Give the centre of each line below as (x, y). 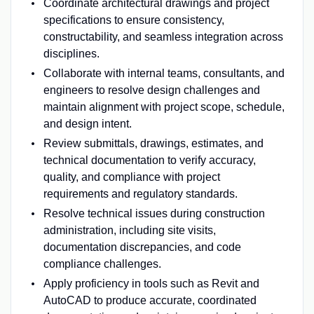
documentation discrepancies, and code (142, 247)
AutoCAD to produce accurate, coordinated (150, 300)
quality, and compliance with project (131, 177)
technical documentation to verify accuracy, (149, 160)
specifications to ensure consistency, (134, 20)
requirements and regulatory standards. (140, 193)
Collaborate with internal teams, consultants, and (164, 73)
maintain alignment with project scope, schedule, (164, 107)
